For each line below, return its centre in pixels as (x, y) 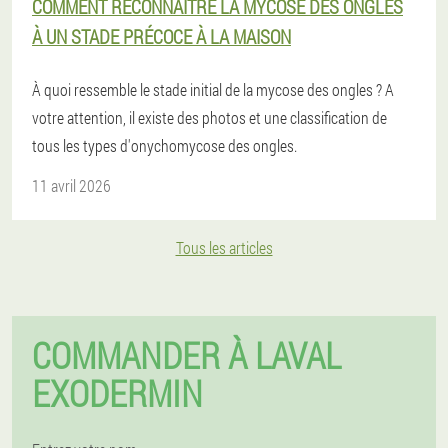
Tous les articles (224, 247)
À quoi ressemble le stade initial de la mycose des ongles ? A (213, 89)
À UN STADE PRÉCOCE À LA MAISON (161, 36)
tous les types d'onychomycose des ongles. (164, 145)
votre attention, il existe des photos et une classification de (209, 117)
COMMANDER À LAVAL (186, 355)
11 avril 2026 (71, 185)
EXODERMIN (117, 393)
